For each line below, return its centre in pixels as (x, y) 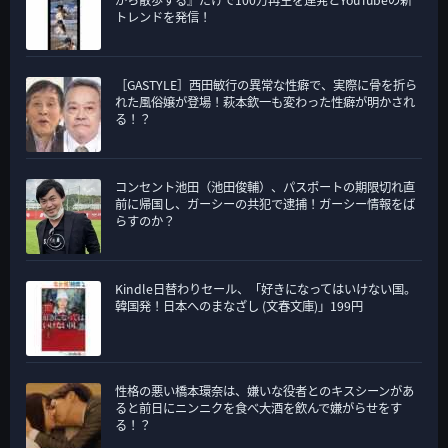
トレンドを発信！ (163, 16)
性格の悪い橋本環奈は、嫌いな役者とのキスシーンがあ (264, 390)
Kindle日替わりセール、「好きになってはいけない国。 (265, 288)
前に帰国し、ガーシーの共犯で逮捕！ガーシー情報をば (265, 203)
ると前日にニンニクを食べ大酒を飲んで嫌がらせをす (258, 407)
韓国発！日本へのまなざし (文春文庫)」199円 (239, 305)
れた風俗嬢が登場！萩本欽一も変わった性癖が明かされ (265, 101)
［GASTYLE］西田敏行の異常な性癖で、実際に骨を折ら (266, 84)
